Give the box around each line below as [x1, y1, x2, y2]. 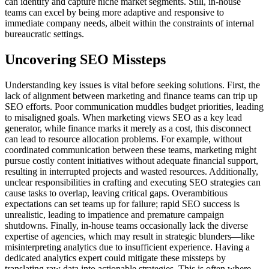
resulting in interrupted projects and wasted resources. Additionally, [5, 166, 258, 177]
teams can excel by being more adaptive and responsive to [5, 7, 224, 17]
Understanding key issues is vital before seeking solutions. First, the [5, 79, 260, 90]
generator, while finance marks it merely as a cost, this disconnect [5, 122, 251, 133]
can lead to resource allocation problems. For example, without [5, 133, 242, 144]
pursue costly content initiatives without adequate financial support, [5, 155, 258, 166]
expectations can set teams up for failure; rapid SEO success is [5, 198, 240, 209]
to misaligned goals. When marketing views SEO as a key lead [5, 112, 242, 122]
